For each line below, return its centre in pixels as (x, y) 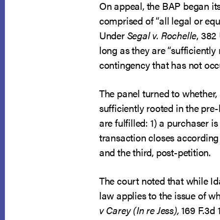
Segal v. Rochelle (162, 35)
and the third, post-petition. (155, 152)
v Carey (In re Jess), (139, 210)
